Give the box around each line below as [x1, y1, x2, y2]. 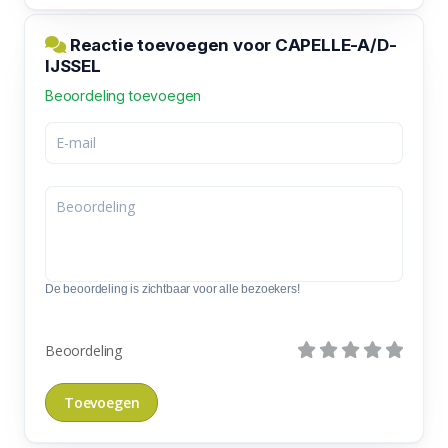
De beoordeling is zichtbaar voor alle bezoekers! [45, 281, 300, 296]
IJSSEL [45, 55, 101, 76]
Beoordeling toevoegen [45, 86, 202, 104]
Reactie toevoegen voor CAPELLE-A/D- [66, 34, 397, 55]
